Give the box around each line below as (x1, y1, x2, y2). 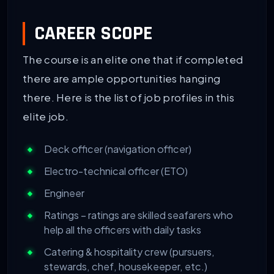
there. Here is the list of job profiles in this (23, 91, 235, 104)
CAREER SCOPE (34, 20, 152, 46)
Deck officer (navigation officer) (44, 142, 191, 155)
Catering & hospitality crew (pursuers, (44, 245, 215, 258)
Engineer (44, 186, 84, 199)
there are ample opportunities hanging (23, 72, 221, 85)
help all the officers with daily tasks (44, 223, 201, 236)
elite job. (23, 109, 68, 123)
